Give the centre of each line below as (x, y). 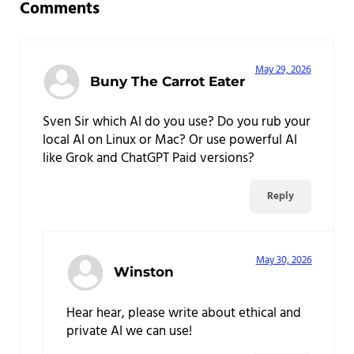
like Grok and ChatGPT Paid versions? (149, 159)
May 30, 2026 (284, 261)
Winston (143, 272)
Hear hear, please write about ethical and (183, 313)
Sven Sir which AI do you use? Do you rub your (177, 122)
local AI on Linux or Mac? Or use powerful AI (170, 141)
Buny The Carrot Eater (168, 82)
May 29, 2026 (283, 70)
